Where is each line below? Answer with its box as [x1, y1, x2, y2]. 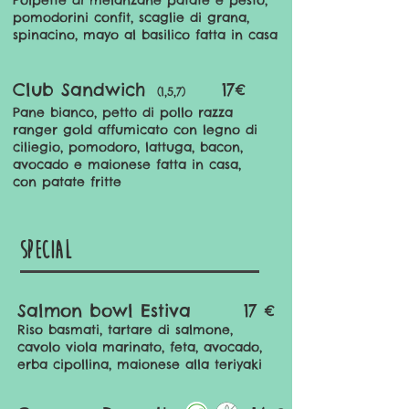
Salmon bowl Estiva [17, 299, 198, 321]
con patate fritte [13, 173, 121, 190]
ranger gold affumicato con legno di [13, 121, 257, 138]
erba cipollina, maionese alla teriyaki [17, 356, 262, 372]
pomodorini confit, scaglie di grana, [13, 9, 249, 26]
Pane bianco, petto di [13, 104, 160, 121]
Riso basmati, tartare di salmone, [17, 321, 233, 338]
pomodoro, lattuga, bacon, [68, 139, 243, 155]
